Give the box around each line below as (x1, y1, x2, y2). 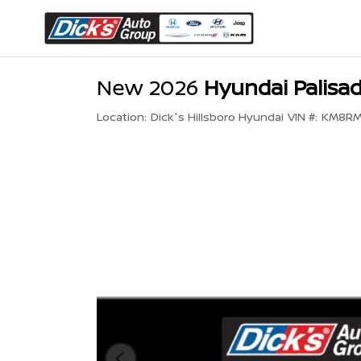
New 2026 (97, 73, 198, 102)
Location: (97, 109, 147, 124)
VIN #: (287, 109, 317, 124)
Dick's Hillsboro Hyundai (150, 109, 284, 124)
